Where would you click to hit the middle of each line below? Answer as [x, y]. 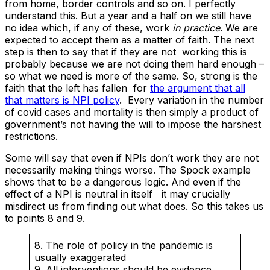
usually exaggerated [80, 257]
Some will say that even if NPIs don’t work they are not [132, 158]
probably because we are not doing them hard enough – [134, 64]
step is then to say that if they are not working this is [126, 52]
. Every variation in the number [192, 100]
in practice [196, 27]
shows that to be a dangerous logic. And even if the [123, 182]
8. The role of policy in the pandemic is [124, 245]
